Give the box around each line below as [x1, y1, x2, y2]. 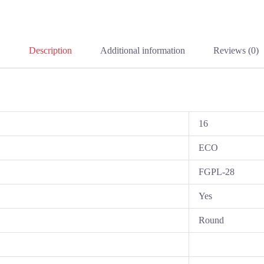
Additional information [100, 45, 185, 55]
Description [29, 45, 72, 55]
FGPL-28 [199, 167, 235, 177]
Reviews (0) [213, 45, 259, 55]
